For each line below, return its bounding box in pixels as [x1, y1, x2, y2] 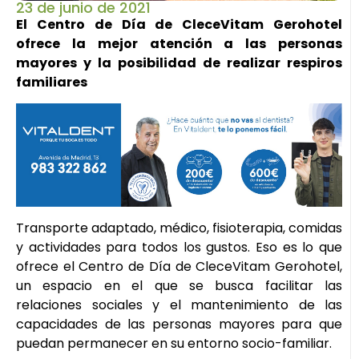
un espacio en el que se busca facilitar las [16, 276, 342, 296]
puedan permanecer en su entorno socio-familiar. [16, 334, 332, 353]
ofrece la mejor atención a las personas [16, 34, 342, 53]
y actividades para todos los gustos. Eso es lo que [16, 238, 342, 257]
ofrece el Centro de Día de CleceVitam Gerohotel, [16, 257, 342, 276]
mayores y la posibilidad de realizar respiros [16, 53, 342, 72]
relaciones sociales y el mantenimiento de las [16, 296, 342, 315]
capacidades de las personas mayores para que [16, 315, 342, 334]
